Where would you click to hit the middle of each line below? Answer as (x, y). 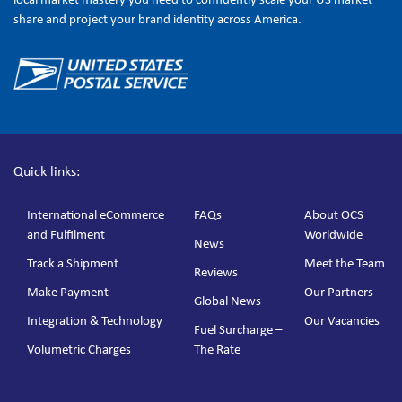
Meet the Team (344, 262)
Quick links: (47, 170)
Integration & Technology (95, 320)
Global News (228, 300)
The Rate (218, 349)
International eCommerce (96, 214)
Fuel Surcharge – (238, 329)
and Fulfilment (66, 234)
